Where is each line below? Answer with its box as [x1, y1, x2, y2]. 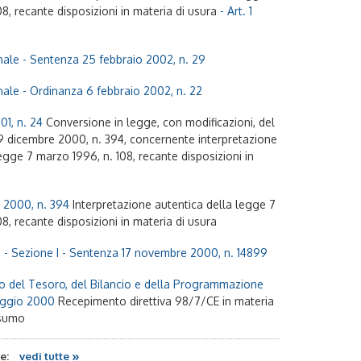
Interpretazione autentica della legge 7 [73, 197, 276, 211]
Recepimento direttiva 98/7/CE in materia [58, 294, 274, 308]
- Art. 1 [217, 4, 252, 18]
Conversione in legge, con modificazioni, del [46, 115, 275, 129]
